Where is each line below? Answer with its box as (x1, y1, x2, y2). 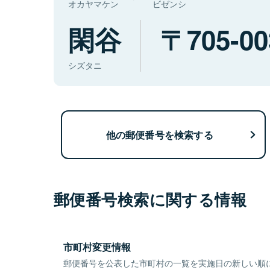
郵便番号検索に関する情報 (54, 188, 247, 211)
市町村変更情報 (63, 240, 131, 254)
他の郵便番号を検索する (105, 127, 213, 142)
